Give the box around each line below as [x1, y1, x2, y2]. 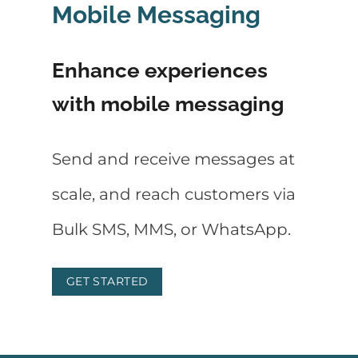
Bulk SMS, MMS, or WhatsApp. [52, 220, 291, 240]
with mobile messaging [52, 91, 284, 117]
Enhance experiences [52, 58, 268, 83]
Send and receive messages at [52, 149, 295, 169]
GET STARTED [66, 274, 149, 289]
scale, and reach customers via [52, 185, 296, 205]
